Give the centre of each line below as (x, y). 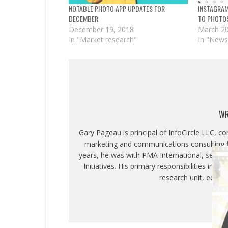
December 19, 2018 (101, 29)
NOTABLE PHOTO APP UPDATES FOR (117, 8)
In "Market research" (103, 39)
